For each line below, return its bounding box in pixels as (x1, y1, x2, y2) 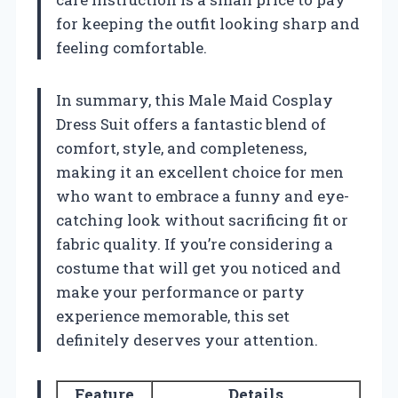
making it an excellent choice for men (56, 161, 344, 182)
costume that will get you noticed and (56, 257, 341, 278)
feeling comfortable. (56, 36, 207, 58)
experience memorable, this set (56, 305, 290, 326)
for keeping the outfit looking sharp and (56, 12, 360, 34)
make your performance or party (56, 281, 305, 302)
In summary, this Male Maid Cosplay (56, 89, 333, 110)
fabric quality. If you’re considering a (56, 233, 333, 254)
